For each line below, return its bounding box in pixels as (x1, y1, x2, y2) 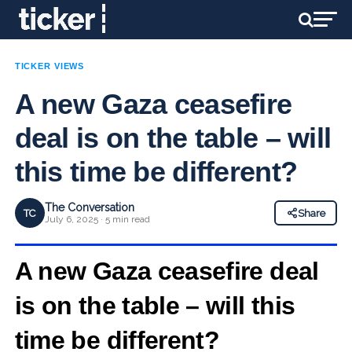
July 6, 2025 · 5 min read (44, 214, 150, 225)
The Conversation (44, 201, 134, 214)
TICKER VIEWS (14, 61, 85, 71)
